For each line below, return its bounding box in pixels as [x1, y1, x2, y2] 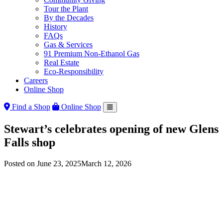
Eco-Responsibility [44, 67, 104, 76]
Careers [24, 76, 48, 85]
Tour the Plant [44, 4, 88, 13]
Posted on [4, 159, 37, 168]
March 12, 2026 [81, 159, 131, 168]
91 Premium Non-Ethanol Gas [44, 49, 139, 58]
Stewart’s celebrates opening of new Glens [4, 122, 219, 135]
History [44, 22, 67, 31]
